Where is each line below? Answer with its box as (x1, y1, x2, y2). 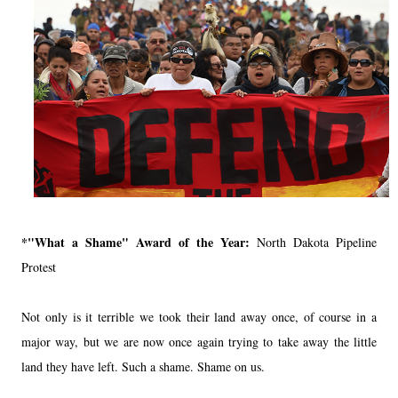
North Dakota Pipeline (257, 234, 377, 251)
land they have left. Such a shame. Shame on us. (21, 358, 265, 376)
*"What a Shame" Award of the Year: (21, 233, 257, 252)
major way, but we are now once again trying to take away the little (21, 333, 377, 351)
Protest (21, 259, 56, 276)
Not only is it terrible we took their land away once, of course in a (21, 308, 377, 326)
